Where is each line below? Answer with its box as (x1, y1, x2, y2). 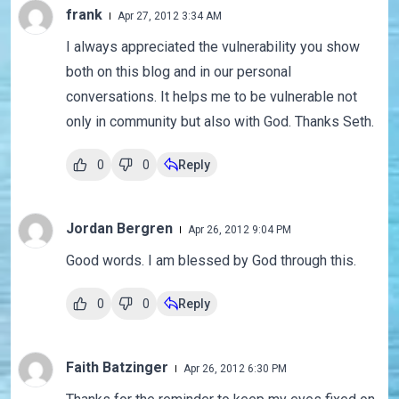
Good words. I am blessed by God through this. (65, 252, 356, 270)
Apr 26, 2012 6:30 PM (183, 362, 287, 376)
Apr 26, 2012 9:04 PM (187, 224, 291, 237)
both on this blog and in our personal (65, 63, 291, 81)
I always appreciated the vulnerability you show (65, 38, 360, 56)
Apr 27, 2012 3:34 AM (117, 10, 222, 23)
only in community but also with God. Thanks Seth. (65, 113, 374, 131)
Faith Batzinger (65, 359, 172, 377)
